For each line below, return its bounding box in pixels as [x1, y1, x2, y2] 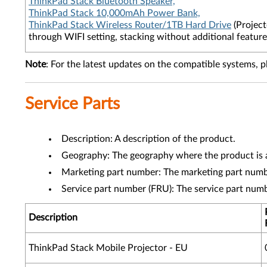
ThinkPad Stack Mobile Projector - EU [29, 243, 188, 253]
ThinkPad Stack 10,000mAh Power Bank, [29, 8, 200, 18]
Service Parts [25, 95, 120, 112]
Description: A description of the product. [61, 134, 235, 144]
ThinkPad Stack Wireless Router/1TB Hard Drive [29, 20, 231, 30]
